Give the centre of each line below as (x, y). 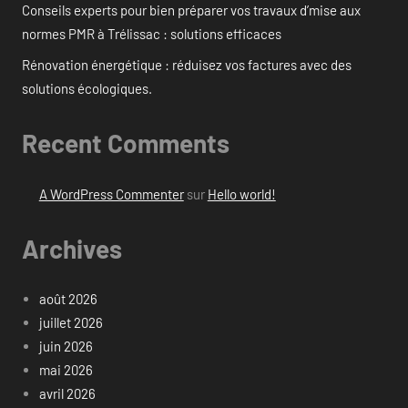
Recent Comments (126, 143)
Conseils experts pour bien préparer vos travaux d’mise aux (191, 10)
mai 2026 (66, 370)
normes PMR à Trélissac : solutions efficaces (152, 34)
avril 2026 (67, 394)
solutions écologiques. (87, 89)
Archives (72, 248)
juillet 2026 (71, 323)
